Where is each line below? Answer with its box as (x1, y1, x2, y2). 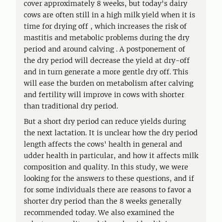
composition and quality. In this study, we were (24, 163, 188, 171)
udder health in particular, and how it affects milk (24, 151, 198, 160)
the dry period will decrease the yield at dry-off (24, 56, 190, 65)
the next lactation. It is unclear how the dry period (24, 128, 198, 137)
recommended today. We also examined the (24, 208, 174, 217)
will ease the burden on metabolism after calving (24, 79, 193, 88)
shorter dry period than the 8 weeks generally (24, 197, 181, 206)
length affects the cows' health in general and (24, 140, 182, 149)
